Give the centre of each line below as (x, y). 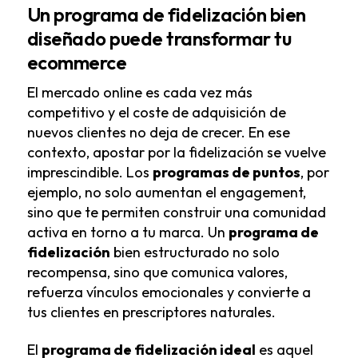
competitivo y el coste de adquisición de (156, 113)
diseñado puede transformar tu (159, 39)
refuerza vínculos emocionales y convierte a (169, 292)
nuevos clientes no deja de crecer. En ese (158, 133)
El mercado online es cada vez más (139, 93)
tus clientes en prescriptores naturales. (151, 312)
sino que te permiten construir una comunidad (176, 213)
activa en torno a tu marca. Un (127, 233)
